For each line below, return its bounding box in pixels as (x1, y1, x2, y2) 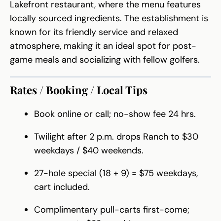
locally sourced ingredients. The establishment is (10, 12, 208, 25)
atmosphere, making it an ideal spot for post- (10, 40, 196, 52)
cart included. (34, 181, 90, 193)
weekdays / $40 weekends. (34, 145, 144, 157)
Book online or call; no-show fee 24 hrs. (34, 108, 196, 120)
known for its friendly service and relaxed (10, 26, 178, 38)
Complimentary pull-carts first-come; (34, 204, 189, 216)
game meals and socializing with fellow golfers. (10, 54, 200, 66)
